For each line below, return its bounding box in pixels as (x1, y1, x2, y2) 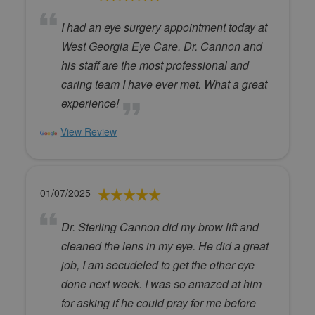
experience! (61, 95, 120, 111)
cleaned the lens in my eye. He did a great (61, 238, 269, 254)
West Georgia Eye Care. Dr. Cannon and (61, 38, 263, 54)
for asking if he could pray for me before (61, 295, 257, 311)
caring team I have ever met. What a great (61, 76, 268, 92)
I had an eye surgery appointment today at (61, 19, 268, 35)
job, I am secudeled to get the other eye (61, 257, 255, 273)
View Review (60, 124, 117, 139)
